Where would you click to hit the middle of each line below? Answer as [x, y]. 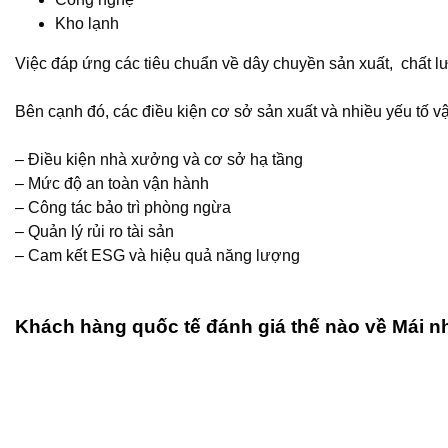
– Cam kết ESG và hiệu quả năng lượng [157, 255]
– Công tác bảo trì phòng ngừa [123, 207]
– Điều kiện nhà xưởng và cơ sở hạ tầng [159, 159]
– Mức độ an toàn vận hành [112, 183]
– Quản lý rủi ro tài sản [94, 231]
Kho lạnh [87, 23]
